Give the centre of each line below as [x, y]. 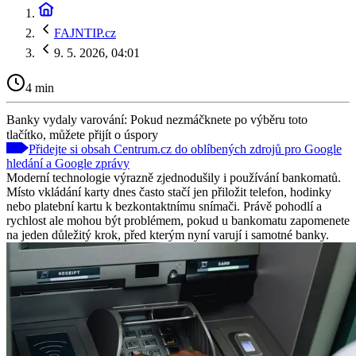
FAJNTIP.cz [85, 33]
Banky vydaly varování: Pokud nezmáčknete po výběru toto [157, 119]
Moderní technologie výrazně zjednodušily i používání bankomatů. [174, 177]
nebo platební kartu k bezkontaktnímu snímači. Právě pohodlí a [164, 206]
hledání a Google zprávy [68, 163]
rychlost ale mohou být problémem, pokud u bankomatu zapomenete [178, 220]
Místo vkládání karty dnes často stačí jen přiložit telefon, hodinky [169, 192]
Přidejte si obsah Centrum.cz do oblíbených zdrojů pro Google [185, 149]
